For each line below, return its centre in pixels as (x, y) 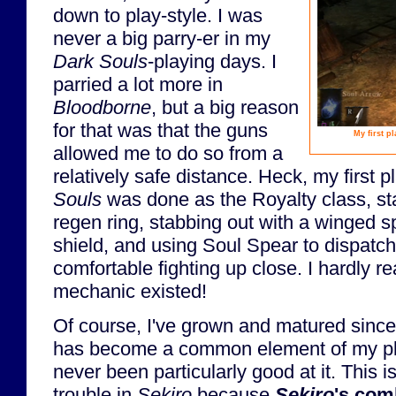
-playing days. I (212, 61)
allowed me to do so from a (168, 153)
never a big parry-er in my (162, 38)
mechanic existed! (130, 291)
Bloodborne (102, 107)
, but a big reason (225, 107)
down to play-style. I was (158, 15)
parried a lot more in (138, 84)
